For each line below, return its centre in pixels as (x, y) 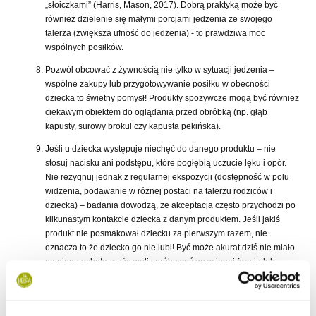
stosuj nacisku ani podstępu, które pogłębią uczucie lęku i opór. (166, 163)
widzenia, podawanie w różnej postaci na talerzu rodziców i (159, 192)
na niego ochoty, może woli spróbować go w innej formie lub (160, 262)
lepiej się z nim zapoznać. (95, 304)
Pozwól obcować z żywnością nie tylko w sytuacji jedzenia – (160, 70)
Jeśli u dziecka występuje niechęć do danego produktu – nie (160, 149)
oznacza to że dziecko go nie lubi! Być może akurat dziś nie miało (170, 248)
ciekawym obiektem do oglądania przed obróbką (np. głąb (156, 113)
